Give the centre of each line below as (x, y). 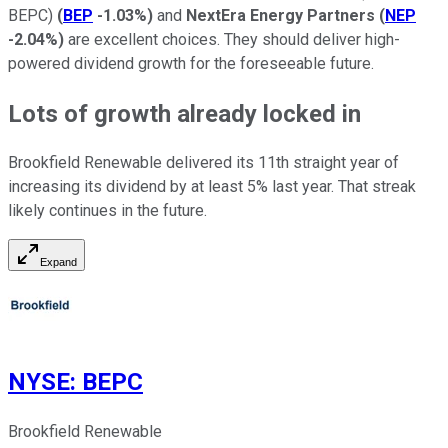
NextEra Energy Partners (280, 15)
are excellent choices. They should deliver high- (232, 39)
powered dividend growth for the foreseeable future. (191, 63)
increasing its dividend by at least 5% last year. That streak (212, 187)
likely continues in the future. (109, 211)
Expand (58, 262)
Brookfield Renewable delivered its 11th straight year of (203, 163)
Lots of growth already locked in (184, 113)
